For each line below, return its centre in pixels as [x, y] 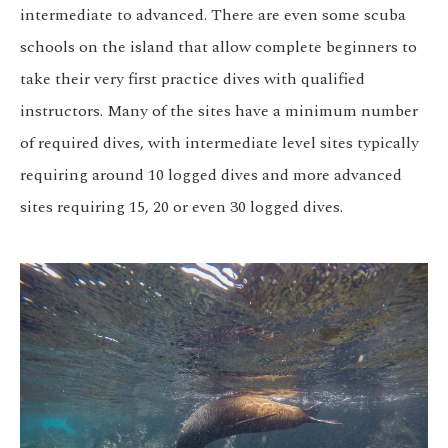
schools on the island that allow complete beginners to [218, 47]
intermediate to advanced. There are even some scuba [213, 15]
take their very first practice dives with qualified [192, 79]
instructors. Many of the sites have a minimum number [219, 111]
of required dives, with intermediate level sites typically [219, 143]
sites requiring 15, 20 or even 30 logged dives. [181, 207]
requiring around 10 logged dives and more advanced [211, 175]
